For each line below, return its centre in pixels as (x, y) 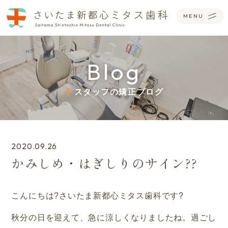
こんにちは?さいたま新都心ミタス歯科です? (97, 195)
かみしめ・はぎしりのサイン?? (105, 163)
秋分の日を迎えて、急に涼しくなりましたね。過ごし (114, 218)
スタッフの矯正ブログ (119, 92)
